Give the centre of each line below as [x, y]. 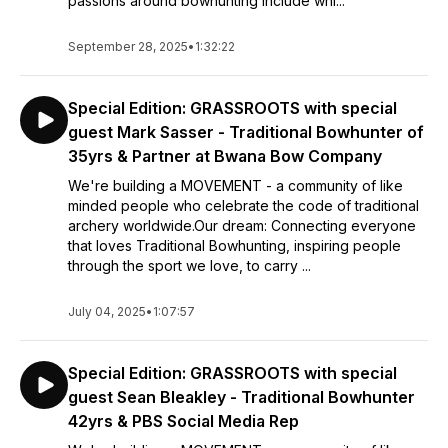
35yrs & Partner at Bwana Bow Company [225, 156]
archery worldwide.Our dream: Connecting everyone [242, 225]
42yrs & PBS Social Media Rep [183, 421]
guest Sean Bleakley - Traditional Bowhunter [241, 397]
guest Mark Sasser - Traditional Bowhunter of [246, 132]
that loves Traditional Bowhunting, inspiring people [234, 245]
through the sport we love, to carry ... [189, 265]
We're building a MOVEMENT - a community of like [235, 185]
